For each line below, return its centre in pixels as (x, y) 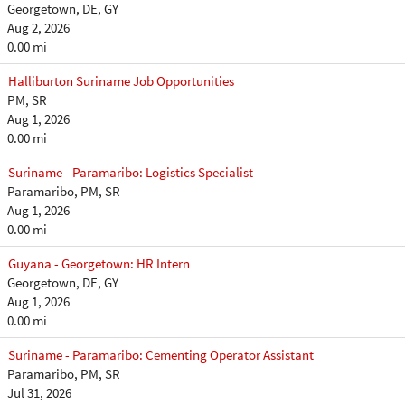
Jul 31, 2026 (39, 393)
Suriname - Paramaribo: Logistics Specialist (131, 172)
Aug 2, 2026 (38, 28)
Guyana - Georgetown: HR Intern (99, 264)
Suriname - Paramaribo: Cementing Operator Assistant (161, 355)
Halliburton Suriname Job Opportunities (121, 81)
